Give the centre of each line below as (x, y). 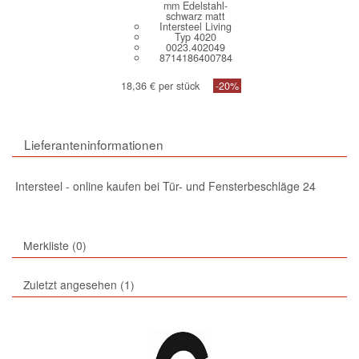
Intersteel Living (196, 27)
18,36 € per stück (161, 85)
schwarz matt (196, 16)
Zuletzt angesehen (70, 285)
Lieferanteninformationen (94, 144)
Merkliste (46, 245)
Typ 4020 (196, 37)
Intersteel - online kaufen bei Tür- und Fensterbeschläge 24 (166, 186)
